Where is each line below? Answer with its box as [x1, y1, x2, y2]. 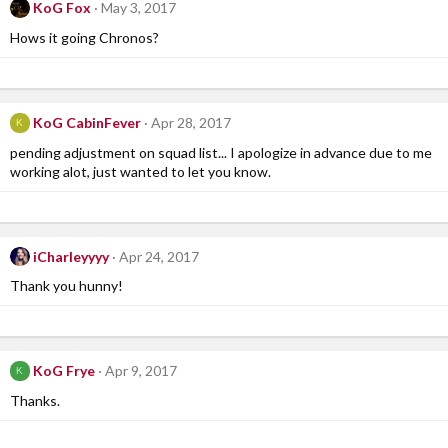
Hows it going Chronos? [10, 28, 159, 46]
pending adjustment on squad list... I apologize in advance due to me [10, 143, 432, 161]
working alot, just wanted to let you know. [10, 162, 271, 180]
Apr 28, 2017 [150, 113, 231, 131]
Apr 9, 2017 [104, 362, 177, 380]
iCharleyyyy [32, 247, 109, 265]
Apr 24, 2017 [118, 247, 199, 265]
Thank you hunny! [10, 277, 123, 295]
